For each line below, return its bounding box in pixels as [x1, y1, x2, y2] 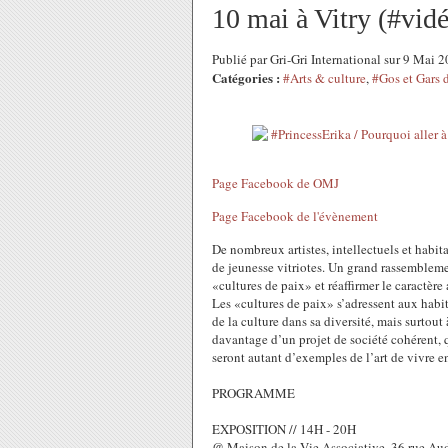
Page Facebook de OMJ [212, 174, 339, 192]
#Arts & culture [283, 69, 366, 87]
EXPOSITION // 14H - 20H [212, 420, 356, 438]
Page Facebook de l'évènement [212, 207, 378, 225]
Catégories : [212, 68, 280, 87]
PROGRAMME [212, 384, 295, 402]
